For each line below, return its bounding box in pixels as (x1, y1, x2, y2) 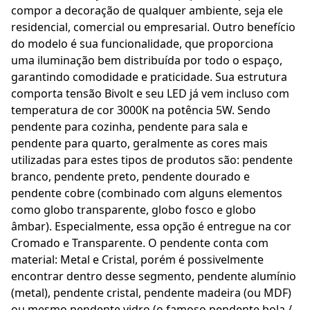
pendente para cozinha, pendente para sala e (11, 119, 248, 134)
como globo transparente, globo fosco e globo (11, 202, 256, 217)
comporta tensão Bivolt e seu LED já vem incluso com (11, 86, 289, 101)
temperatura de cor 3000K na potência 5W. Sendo (11, 102, 271, 118)
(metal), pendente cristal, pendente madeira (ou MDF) (11, 285, 291, 300)
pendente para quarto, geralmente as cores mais (11, 136, 268, 151)
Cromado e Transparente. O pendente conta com (11, 235, 268, 250)
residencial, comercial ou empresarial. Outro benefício (11, 19, 295, 35)
